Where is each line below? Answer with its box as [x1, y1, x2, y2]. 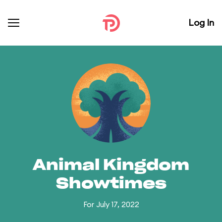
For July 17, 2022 [83, 200, 139, 209]
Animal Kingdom [33, 158, 189, 173]
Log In [188, 17, 214, 28]
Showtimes [55, 176, 166, 191]
